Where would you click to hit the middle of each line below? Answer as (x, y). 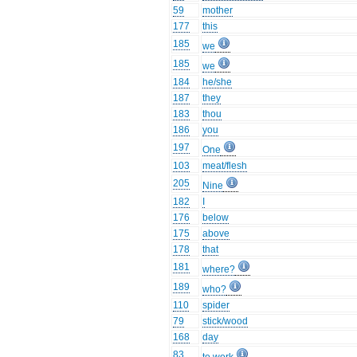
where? (219, 270)
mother (218, 11)
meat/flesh (225, 166)
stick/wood (226, 322)
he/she (218, 82)
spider (216, 306)
